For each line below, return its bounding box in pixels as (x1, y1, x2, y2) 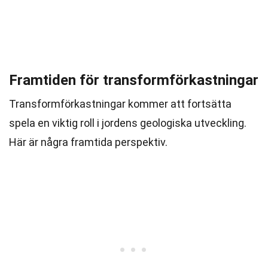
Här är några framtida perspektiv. (9, 136, 167, 148)
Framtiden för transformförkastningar (9, 72, 258, 89)
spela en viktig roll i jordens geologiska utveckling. (9, 117, 246, 129)
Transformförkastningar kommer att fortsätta (9, 98, 232, 110)
